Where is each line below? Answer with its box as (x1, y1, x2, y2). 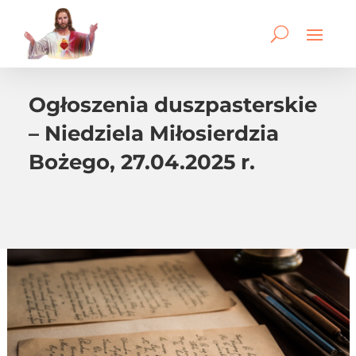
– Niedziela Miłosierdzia (29, 120, 279, 146)
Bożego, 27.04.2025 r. (29, 149, 255, 175)
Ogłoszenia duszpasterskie (29, 91, 317, 118)
